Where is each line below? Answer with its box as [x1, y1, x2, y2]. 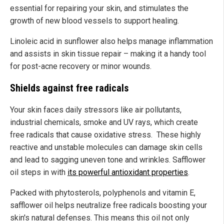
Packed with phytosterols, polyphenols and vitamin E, [10, 187, 195, 197]
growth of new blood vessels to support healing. [10, 15, 179, 25]
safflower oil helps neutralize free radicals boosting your [10, 200, 207, 210]
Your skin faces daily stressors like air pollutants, [10, 104, 181, 114]
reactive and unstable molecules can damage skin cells [10, 142, 202, 152]
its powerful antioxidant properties [67, 167, 188, 177]
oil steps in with [10, 167, 67, 177]
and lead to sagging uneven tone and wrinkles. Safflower [10, 154, 205, 164]
